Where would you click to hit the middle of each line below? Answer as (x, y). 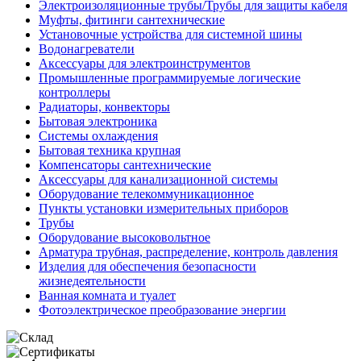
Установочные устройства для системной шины (170, 34)
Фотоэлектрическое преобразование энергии (162, 309)
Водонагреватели (87, 48)
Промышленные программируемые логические (170, 77)
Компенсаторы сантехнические (125, 164)
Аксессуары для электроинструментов (145, 63)
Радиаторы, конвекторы (104, 106)
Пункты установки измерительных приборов (164, 208)
